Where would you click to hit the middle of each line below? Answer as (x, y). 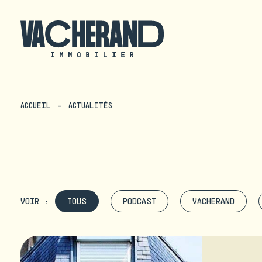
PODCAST (139, 201)
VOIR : (35, 201)
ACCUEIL (36, 105)
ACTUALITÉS (90, 105)
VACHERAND (213, 201)
